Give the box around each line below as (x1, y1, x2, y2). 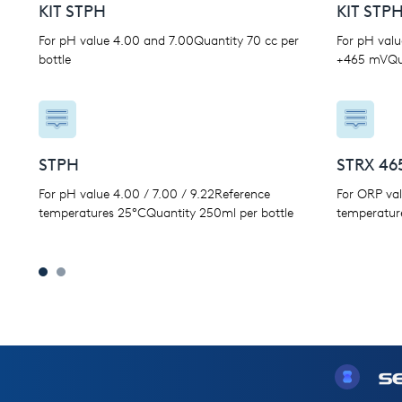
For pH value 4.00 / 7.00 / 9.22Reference (38, 187, 270, 202)
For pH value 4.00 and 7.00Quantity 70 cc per (38, 33, 299, 48)
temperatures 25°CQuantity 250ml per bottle (38, 205, 293, 221)
